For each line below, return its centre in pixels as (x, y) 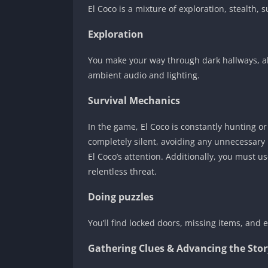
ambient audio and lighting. (144, 75)
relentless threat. (122, 171)
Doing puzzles (121, 197)
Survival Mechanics (134, 100)
